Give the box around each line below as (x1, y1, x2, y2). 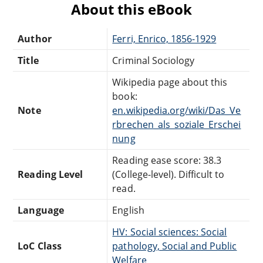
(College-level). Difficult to (112, 167, 225, 181)
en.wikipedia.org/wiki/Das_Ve (112, 103, 241, 117)
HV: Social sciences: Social (112, 225, 227, 238)
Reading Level (18, 167, 83, 181)
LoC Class (18, 239, 62, 252)
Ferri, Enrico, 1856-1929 (112, 32, 217, 45)
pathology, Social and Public (112, 239, 237, 252)
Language (18, 203, 64, 217)
